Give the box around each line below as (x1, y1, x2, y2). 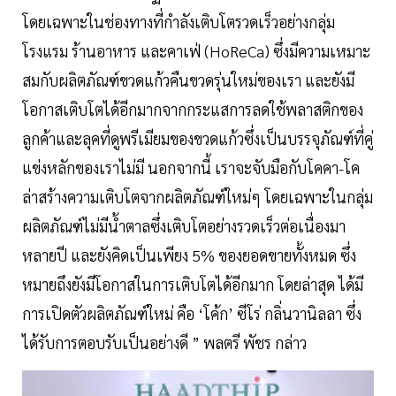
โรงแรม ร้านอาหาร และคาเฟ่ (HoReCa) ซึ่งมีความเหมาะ (22, 40, 370, 61)
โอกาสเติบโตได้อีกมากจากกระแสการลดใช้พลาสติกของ (22, 98, 363, 119)
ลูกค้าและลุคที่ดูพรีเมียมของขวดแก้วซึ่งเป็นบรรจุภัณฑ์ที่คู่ (22, 127, 373, 148)
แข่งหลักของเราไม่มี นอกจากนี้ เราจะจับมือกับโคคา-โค (22, 156, 360, 178)
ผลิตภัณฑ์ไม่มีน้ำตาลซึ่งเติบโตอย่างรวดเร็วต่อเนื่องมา (22, 215, 346, 236)
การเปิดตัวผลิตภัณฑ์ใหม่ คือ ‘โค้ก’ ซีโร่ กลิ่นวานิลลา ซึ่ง (22, 302, 362, 324)
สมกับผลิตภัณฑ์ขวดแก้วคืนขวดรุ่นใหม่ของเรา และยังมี (22, 69, 354, 90)
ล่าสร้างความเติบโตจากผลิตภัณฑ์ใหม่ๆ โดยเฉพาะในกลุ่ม (22, 186, 373, 207)
